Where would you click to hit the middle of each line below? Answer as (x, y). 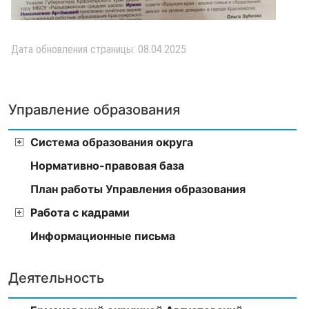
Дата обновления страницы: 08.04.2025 (99, 49)
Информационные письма (103, 236)
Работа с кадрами (80, 212)
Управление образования (94, 109)
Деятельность (56, 278)
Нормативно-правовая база (107, 165)
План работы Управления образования (138, 189)
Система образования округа (112, 142)
